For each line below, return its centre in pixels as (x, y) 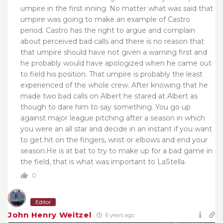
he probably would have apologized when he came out (116, 63)
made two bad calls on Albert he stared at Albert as (109, 96)
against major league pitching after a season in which (113, 118)
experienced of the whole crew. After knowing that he (114, 85)
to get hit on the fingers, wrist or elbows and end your (114, 140)
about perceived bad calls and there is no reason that (112, 42)
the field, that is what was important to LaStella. (103, 162)
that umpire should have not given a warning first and (114, 53)
